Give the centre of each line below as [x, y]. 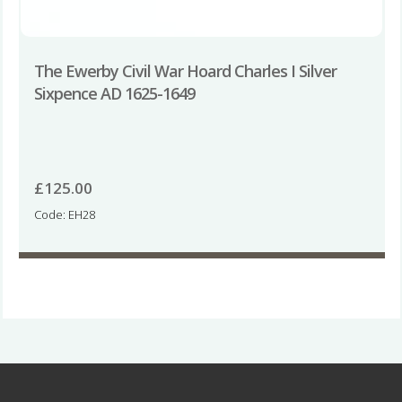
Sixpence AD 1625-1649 [114, 93]
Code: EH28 [64, 215]
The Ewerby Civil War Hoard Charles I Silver [185, 70]
